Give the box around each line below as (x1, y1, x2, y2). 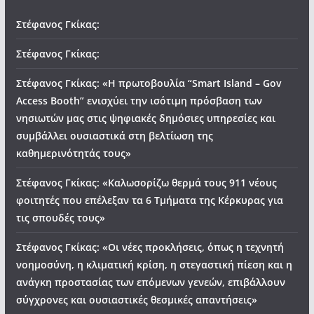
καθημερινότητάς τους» (15, 146, 131, 160)
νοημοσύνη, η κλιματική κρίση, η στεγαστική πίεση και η (15, 258, 292, 271)
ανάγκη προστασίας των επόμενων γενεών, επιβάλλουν (15, 275, 285, 289)
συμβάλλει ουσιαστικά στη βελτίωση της (15, 129, 213, 142)
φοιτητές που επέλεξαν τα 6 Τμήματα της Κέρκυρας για (15, 193, 283, 207)
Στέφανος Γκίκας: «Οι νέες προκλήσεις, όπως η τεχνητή (15, 240, 284, 254)
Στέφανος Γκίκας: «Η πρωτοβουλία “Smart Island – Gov (15, 76, 281, 90)
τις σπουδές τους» (15, 211, 105, 224)
